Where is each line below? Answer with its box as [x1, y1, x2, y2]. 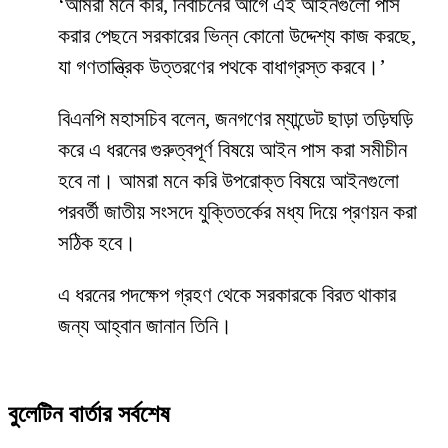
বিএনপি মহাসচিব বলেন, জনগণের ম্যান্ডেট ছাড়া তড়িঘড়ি [58, 107, 413, 132]
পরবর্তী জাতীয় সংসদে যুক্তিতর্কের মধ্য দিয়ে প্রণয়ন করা [58, 200, 417, 225]
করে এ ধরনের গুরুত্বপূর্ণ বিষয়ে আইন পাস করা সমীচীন [58, 138, 407, 163]
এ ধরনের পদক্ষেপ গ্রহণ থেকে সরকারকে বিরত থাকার [58, 283, 396, 308]
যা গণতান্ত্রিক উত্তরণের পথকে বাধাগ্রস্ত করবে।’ [58, 55, 386, 80]
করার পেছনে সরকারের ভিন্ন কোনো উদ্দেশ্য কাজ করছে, [58, 24, 416, 49]
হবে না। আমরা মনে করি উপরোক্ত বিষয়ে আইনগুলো [58, 169, 399, 194]
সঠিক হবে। [58, 231, 136, 256]
